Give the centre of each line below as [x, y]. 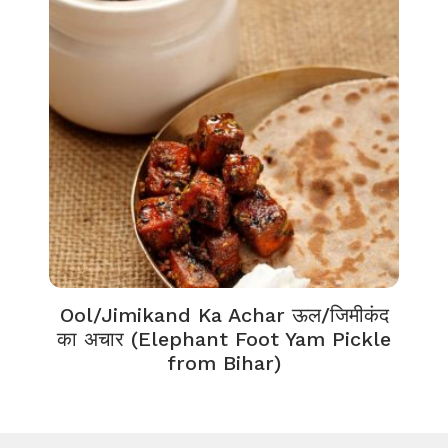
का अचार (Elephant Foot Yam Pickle [224, 339]
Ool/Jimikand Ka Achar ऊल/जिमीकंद [224, 315]
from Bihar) [224, 363]
